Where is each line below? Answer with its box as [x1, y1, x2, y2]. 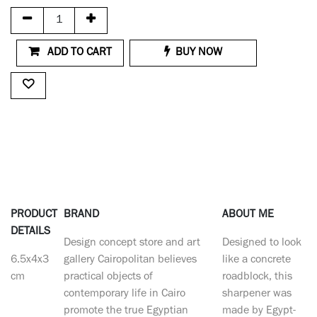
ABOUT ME [221, 209, 274, 221]
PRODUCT [11, 209, 57, 221]
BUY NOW [175, 47, 222, 59]
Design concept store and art [63, 238, 200, 249]
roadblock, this [221, 272, 292, 283]
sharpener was [221, 289, 292, 300]
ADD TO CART [47, 47, 112, 59]
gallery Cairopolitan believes [63, 255, 197, 266]
